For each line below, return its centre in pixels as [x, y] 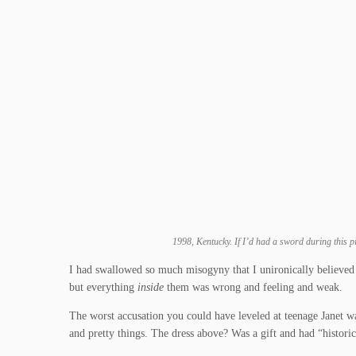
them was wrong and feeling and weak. [253, 288]
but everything [103, 288]
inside [151, 288]
